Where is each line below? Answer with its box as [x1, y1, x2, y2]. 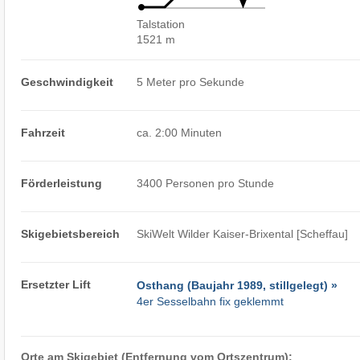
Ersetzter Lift [20, 278, 91, 292]
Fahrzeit [20, 126, 65, 140]
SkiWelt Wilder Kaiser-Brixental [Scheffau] [137, 227, 349, 241]
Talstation [137, 18, 186, 31]
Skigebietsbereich [20, 227, 120, 241]
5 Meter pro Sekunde [137, 76, 245, 89]
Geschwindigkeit [20, 76, 113, 89]
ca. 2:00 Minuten [137, 126, 223, 140]
